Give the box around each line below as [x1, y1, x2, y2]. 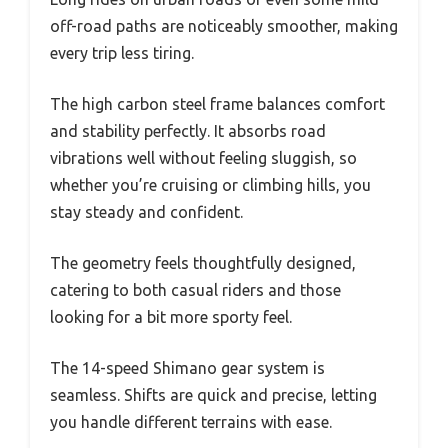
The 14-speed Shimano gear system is [50, 359, 325, 378]
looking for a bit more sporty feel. [50, 308, 292, 327]
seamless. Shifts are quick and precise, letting [50, 386, 377, 405]
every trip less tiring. [50, 44, 194, 63]
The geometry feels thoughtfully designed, [50, 254, 356, 273]
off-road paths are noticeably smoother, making [50, 17, 398, 36]
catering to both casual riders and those [50, 281, 341, 300]
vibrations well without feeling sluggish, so [50, 149, 357, 168]
